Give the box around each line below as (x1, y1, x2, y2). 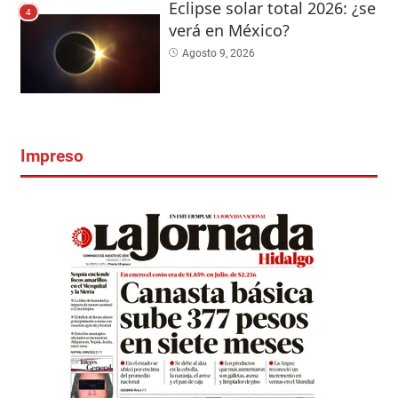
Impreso (20, 146, 84, 166)
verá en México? (168, 20, 290, 42)
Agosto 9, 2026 (181, 47, 255, 60)
